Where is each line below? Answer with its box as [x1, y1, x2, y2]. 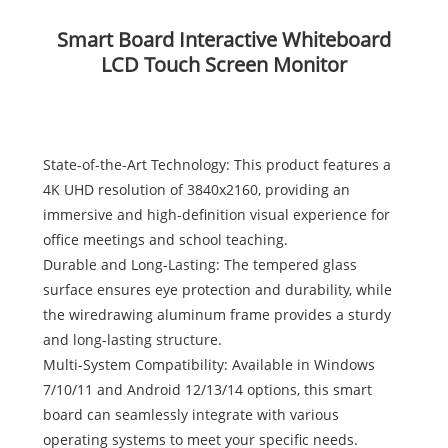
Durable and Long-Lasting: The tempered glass [42, 255, 357, 275]
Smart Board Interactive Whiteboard [57, 26, 391, 54]
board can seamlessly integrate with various [42, 405, 339, 425]
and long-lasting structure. [42, 330, 222, 350]
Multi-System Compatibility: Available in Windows [42, 355, 375, 375]
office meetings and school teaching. [42, 230, 288, 250]
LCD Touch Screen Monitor [101, 51, 347, 79]
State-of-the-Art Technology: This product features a [42, 155, 391, 175]
